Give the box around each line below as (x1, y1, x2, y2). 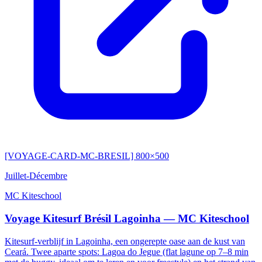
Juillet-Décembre (5, 171, 67, 181)
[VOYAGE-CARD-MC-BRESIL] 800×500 (5, 151, 169, 161)
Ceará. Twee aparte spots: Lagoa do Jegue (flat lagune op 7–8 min (5, 246, 249, 257)
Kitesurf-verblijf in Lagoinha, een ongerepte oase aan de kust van (5, 236, 245, 246)
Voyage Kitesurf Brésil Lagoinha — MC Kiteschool (5, 212, 249, 225)
